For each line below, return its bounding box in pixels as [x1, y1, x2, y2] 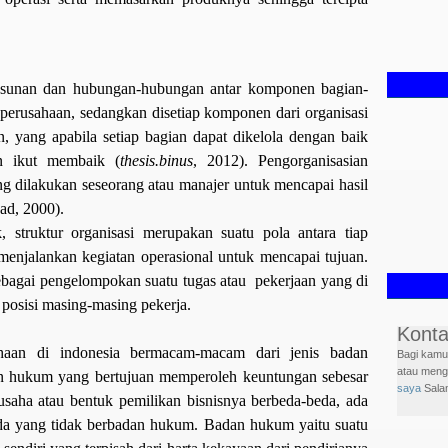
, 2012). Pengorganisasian [193, 151, 369, 169]
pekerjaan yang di [255, 271, 369, 289]
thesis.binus [120, 151, 194, 169]
